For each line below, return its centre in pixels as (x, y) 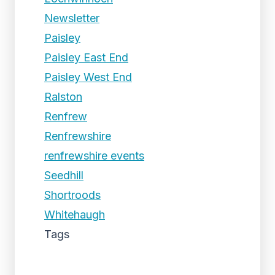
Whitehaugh (75, 215)
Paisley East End (86, 57)
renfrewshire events (94, 156)
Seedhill (64, 175)
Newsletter (72, 18)
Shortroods (72, 195)
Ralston (63, 97)
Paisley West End (88, 77)
